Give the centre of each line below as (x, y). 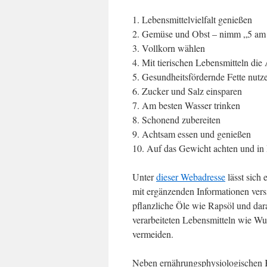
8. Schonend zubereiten (176, 119)
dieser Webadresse (191, 177)
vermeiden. (153, 234)
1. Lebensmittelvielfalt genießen (192, 19)
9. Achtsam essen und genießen (192, 134)
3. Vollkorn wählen (169, 48)
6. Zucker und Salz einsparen (187, 91)
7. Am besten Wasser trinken (186, 105)
